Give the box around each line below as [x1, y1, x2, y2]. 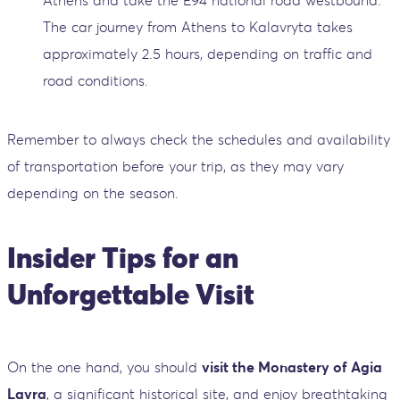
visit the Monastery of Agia [202, 358, 382, 377]
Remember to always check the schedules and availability [7, 130, 390, 149]
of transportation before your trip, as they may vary [7, 157, 344, 176]
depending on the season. [7, 184, 179, 203]
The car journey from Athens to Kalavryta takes [43, 18, 353, 37]
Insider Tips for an [7, 238, 238, 276]
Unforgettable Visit [7, 275, 254, 312]
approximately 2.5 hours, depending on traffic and [43, 45, 372, 63]
